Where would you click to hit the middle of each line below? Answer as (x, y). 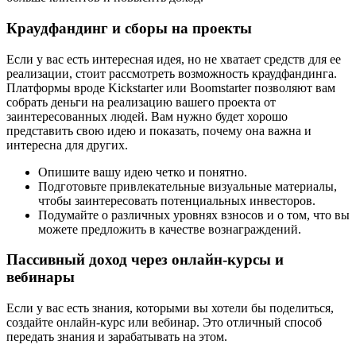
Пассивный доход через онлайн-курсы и (145, 260)
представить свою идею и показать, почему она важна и (159, 130)
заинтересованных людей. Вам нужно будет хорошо (147, 116)
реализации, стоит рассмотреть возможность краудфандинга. (172, 73)
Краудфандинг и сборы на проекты (129, 28)
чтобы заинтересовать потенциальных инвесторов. (177, 200)
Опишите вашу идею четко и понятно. (143, 172)
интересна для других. (67, 145)
